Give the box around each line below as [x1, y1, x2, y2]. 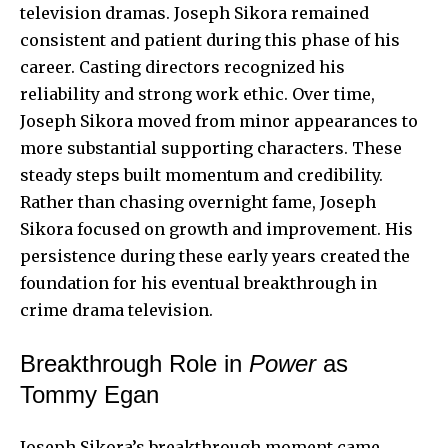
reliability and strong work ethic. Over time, [20, 83, 375, 104]
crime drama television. [20, 299, 213, 320]
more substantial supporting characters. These [20, 137, 402, 158]
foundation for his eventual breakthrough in [20, 272, 377, 293]
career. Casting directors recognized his [20, 56, 345, 77]
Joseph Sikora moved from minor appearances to [20, 110, 418, 131]
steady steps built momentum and [20, 164, 297, 185]
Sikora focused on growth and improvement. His [20, 218, 413, 239]
